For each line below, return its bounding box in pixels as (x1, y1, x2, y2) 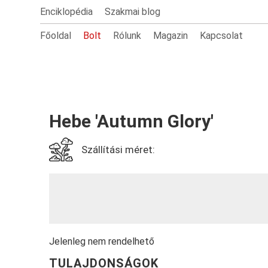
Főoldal (40, 30, 72, 41)
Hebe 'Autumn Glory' (49, 111, 214, 132)
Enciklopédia (40, 6, 93, 17)
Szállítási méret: (81, 144, 156, 156)
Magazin (153, 30, 188, 41)
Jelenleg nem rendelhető (49, 236, 155, 247)
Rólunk (113, 30, 142, 41)
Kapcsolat (200, 30, 243, 41)
